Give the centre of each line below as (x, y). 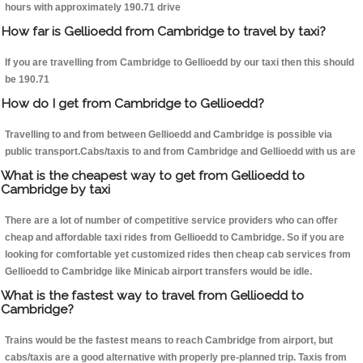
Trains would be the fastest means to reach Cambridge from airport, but (169, 341)
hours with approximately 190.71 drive (93, 8)
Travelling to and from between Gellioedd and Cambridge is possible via (169, 135)
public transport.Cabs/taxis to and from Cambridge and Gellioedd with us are (180, 152)
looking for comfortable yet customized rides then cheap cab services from (178, 255)
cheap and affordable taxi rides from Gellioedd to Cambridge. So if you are (175, 238)
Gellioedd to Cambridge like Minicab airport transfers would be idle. (158, 272)
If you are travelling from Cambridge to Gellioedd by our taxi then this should (179, 63)
